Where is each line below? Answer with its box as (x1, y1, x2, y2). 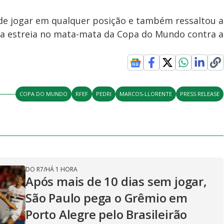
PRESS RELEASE (180, 90, 220, 97)
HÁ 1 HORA (45, 165, 77, 173)
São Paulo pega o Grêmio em (25, 189, 187, 206)
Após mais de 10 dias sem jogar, (25, 173, 207, 189)
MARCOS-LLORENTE (119, 90, 172, 97)
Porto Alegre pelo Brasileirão (25, 206, 187, 222)
